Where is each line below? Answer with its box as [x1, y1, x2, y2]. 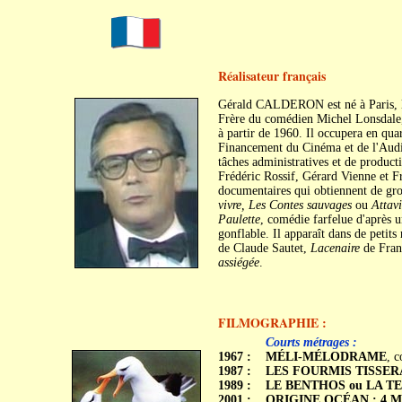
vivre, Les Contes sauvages [217, 198, 352, 212]
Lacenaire [310, 241, 360, 255]
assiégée [217, 256, 259, 269]
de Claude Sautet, [217, 241, 310, 255]
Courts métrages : [265, 336, 357, 349]
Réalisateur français [217, 66, 326, 85]
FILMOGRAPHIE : [217, 313, 327, 332]
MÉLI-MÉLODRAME [265, 350, 387, 363]
